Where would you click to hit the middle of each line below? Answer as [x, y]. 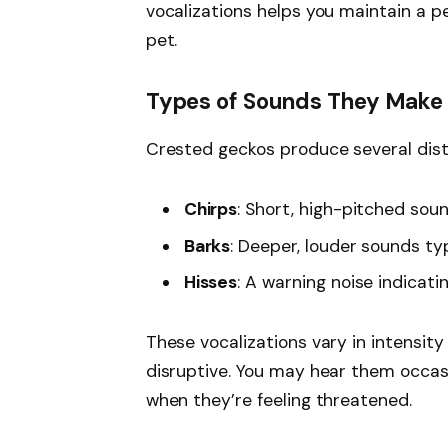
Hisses [210, 282]
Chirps [210, 208]
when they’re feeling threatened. [278, 400]
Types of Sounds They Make [294, 102]
